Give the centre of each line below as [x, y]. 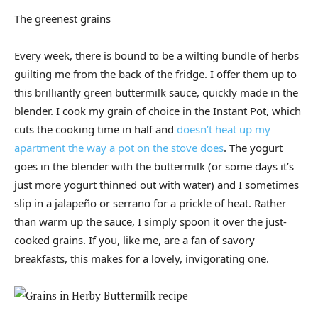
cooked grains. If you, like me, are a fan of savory [135, 240]
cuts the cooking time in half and [95, 130]
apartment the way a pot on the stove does [119, 148]
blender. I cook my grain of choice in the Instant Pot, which [158, 111]
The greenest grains [62, 19]
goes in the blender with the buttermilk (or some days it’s [154, 166]
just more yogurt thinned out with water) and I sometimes [157, 185]
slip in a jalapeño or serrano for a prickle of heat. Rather [150, 203]
